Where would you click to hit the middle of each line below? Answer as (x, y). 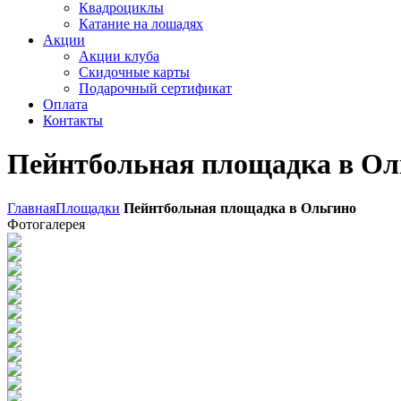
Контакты (73, 120)
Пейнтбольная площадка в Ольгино (238, 208)
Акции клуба (119, 56)
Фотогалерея (46, 224)
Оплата (65, 104)
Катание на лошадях (141, 24)
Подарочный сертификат (155, 88)
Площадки (88, 208)
